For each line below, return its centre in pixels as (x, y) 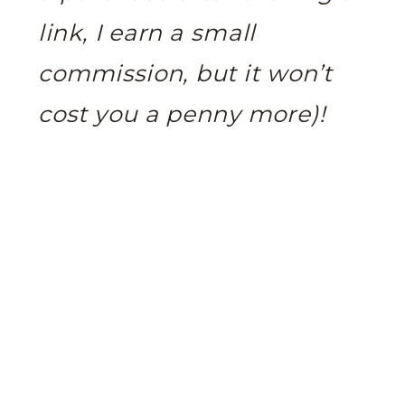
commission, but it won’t (185, 74)
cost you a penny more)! (182, 115)
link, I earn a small (147, 33)
